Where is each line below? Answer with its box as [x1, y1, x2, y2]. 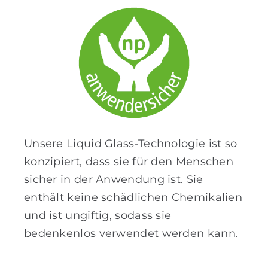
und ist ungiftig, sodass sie [23, 209, 172, 223]
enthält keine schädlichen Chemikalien [23, 191, 243, 205]
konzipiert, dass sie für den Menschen [23, 155, 234, 169]
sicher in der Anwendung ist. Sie [23, 173, 203, 187]
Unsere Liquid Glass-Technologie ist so [23, 137, 237, 151]
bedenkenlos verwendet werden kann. [23, 227, 239, 240]
